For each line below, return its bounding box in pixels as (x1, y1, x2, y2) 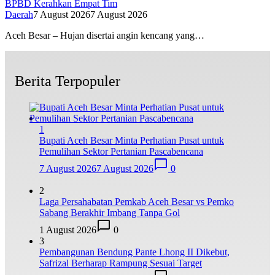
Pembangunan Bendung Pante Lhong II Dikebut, (39, 247, 230, 258)
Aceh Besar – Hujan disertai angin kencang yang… (5, 30, 204, 41)
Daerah (5, 9, 33, 20)
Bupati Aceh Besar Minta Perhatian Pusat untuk (39, 135, 224, 146)
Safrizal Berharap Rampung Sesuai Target (39, 258, 202, 269)
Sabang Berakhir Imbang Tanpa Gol (39, 207, 180, 219)
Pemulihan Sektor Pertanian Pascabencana (39, 146, 203, 157)
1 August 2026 (39, 225, 96, 236)
